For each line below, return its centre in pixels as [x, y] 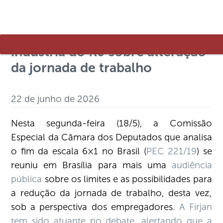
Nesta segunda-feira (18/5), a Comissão [111, 123]
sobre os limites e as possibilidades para [127, 179]
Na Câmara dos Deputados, [96, 20]
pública [27, 179]
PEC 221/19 [171, 151]
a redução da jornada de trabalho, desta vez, [111, 193]
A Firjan [195, 207]
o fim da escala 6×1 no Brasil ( [79, 151]
